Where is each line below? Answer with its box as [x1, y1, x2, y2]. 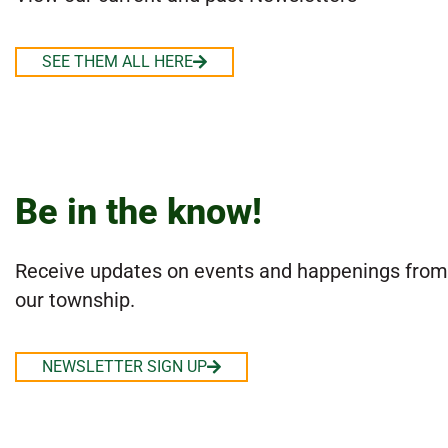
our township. [15, 288, 135, 312]
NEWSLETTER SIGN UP [42, 357, 207, 376]
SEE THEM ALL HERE [42, 52, 193, 71]
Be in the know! [15, 191, 262, 233]
